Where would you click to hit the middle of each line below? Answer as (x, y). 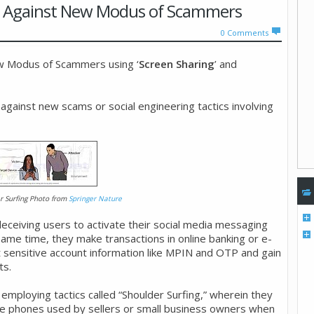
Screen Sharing (177, 63)
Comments (248, 32)
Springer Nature (95, 198)
